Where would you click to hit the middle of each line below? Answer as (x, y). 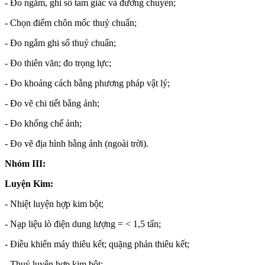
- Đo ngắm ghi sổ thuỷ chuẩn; (60, 43)
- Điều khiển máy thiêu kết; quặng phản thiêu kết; (97, 244)
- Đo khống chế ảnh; (43, 123)
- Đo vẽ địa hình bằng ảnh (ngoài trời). (77, 143)
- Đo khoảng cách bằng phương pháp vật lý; (87, 83)
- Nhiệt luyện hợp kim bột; (54, 203)
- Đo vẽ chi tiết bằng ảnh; (52, 103)
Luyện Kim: (29, 183)
